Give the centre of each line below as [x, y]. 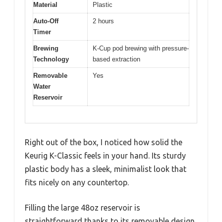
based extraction [116, 59]
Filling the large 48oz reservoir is [83, 208]
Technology [51, 59]
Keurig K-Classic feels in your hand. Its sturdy [105, 156]
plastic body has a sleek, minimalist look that [106, 169]
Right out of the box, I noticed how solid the [104, 142]
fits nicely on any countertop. [77, 183]
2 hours [103, 21]
